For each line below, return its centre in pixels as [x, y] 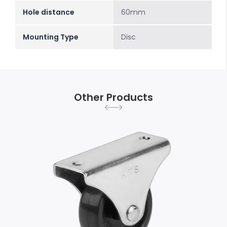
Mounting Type [51, 37]
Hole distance [49, 12]
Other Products [113, 98]
